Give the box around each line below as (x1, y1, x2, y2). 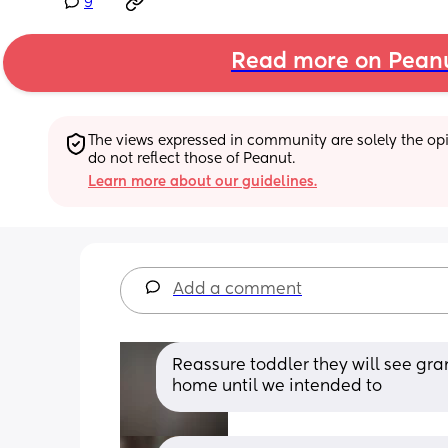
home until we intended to (172, 378, 382, 395)
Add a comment (173, 281, 302, 298)
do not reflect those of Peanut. (88, 151, 295, 166)
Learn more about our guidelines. (88, 174, 317, 189)
